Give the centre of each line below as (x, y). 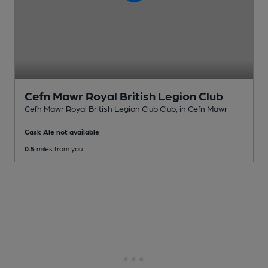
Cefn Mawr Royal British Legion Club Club (100, 109)
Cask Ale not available (62, 132)
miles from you (59, 149)
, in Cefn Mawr (202, 109)
